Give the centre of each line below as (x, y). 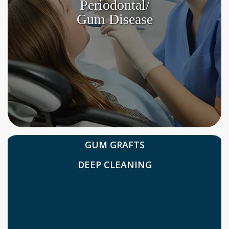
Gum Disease (114, 19)
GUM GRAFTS (118, 145)
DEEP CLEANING (118, 165)
